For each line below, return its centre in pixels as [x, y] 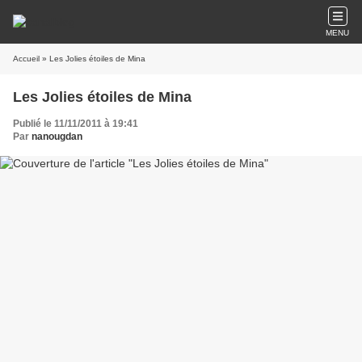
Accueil [26, 59]
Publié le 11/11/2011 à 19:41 [76, 124]
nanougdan [57, 137]
